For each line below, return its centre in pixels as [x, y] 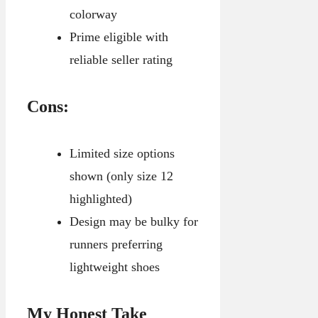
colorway [93, 15]
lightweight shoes [114, 267]
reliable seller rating [121, 60]
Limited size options [122, 154]
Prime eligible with [119, 37]
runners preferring [116, 245]
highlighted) [100, 199]
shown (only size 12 [121, 176]
